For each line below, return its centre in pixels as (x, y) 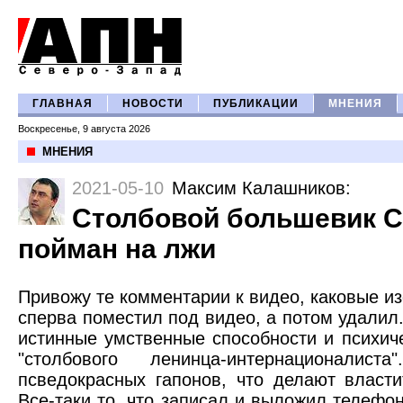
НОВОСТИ (153, 103)
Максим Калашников (259, 188)
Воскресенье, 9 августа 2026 (84, 129)
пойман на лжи (117, 249)
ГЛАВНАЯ (63, 103)
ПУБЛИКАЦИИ (256, 103)
